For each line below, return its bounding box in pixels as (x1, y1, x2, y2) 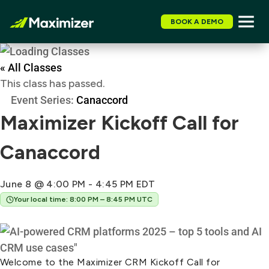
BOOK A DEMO (171, 17, 223, 26)
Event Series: (11, 94, 76, 106)
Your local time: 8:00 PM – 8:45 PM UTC (14, 195, 153, 204)
